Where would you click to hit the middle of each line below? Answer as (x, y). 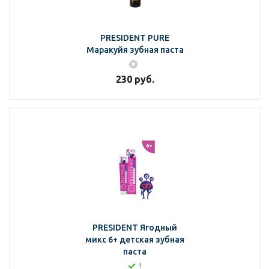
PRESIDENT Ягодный (135, 228)
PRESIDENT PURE (135, 38)
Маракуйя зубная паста (135, 50)
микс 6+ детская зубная (135, 240)
